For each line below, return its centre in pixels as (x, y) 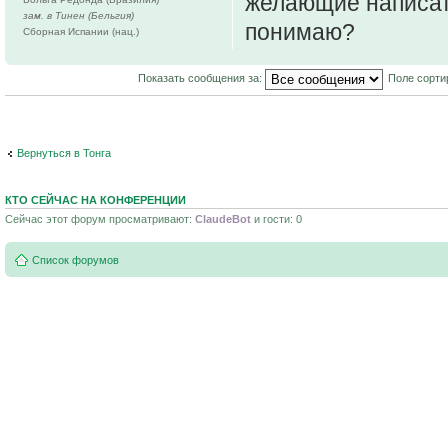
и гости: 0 (276, 218)
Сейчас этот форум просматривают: (100, 218)
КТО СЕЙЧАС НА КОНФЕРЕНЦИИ (95, 199)
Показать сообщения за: (201, 78)
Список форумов (75, 260)
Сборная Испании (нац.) (81, 31)
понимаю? (300, 32)
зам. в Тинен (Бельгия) (78, 15)
